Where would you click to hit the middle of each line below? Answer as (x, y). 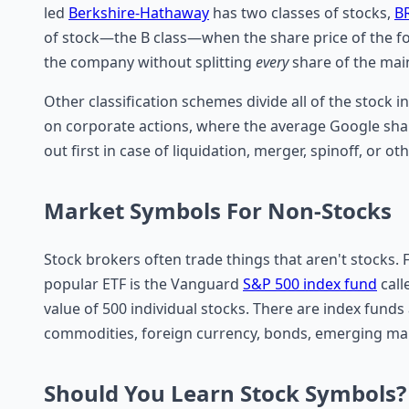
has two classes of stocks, (302, 12)
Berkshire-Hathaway (139, 12)
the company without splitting (150, 62)
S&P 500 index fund (310, 283)
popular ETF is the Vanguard (143, 283)
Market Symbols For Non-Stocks (218, 210)
